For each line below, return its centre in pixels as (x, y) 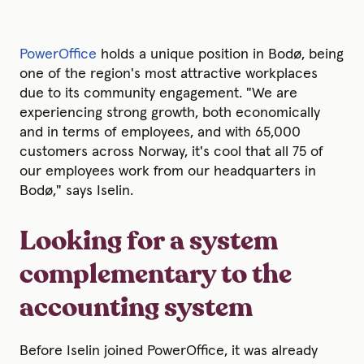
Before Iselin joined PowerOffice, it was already (169, 351)
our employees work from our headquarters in (168, 171)
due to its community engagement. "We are (158, 93)
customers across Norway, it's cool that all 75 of (171, 152)
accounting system (136, 308)
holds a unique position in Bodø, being (220, 54)
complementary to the (156, 275)
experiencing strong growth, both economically (170, 113)
